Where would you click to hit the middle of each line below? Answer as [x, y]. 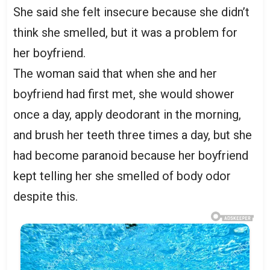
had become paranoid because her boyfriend [131, 155]
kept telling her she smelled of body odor [122, 176]
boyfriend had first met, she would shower [124, 94]
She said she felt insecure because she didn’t [131, 12]
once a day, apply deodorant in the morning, [127, 114]
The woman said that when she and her [115, 73]
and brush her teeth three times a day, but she [133, 135]
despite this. [46, 196]
